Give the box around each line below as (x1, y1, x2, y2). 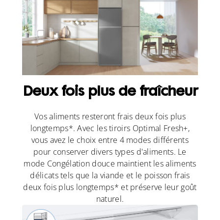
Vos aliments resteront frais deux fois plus (34, 110, 186, 122)
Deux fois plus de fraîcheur (23, 85, 197, 99)
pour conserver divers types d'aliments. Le (33, 146, 187, 157)
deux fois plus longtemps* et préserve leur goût (23, 181, 197, 192)
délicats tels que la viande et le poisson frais (30, 169, 190, 181)
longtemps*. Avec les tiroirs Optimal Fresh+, (30, 122, 190, 134)
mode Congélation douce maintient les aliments (24, 158, 196, 169)
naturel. (96, 193, 124, 204)
